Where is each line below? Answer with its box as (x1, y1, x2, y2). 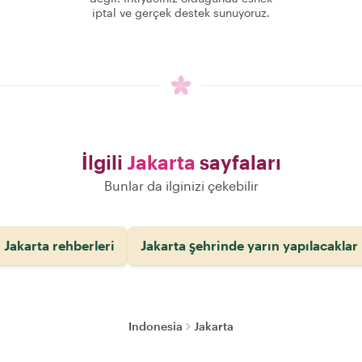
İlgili (81, 150, 127, 174)
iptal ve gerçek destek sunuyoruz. (91, 6, 270, 19)
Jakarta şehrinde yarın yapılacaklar (141, 238, 358, 253)
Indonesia (128, 319, 183, 333)
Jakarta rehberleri (4, 238, 115, 253)
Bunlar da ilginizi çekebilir (103, 178, 259, 193)
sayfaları (195, 150, 281, 174)
